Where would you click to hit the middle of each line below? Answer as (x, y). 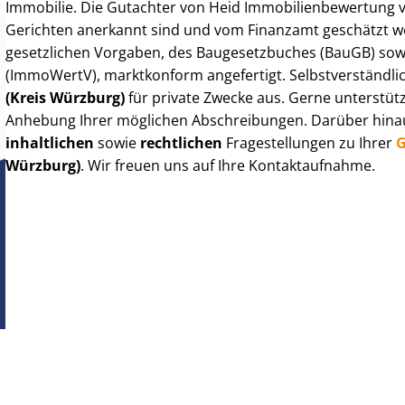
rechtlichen (182, 142)
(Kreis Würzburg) (66, 97)
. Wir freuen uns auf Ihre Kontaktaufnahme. (228, 165)
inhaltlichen (50, 142)
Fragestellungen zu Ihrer (310, 142)
